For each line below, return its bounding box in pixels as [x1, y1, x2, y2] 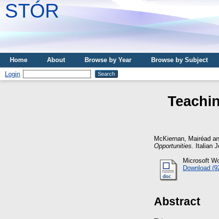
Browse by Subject [151, 56, 208, 64]
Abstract [154, 195, 200, 208]
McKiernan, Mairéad [154, 134, 211, 142]
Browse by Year [85, 56, 131, 64]
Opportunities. [154, 142, 194, 150]
